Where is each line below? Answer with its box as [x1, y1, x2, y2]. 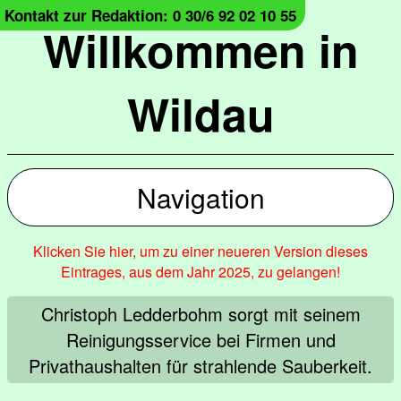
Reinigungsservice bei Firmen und [65, 327, 336, 353]
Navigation [136, 178, 265, 217]
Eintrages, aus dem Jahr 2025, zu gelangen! [61, 261, 340, 282]
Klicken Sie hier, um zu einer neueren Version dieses [33, 241, 368, 261]
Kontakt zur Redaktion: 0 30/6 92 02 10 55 [4, 4, 296, 26]
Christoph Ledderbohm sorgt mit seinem [40, 301, 361, 327]
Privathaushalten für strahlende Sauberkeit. [29, 353, 372, 379]
